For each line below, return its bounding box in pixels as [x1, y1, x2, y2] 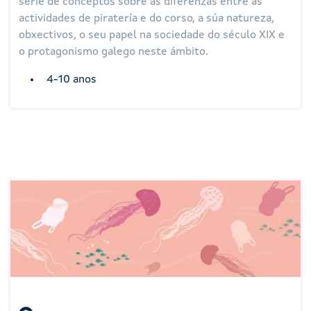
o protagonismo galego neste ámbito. [19, 46, 209, 58]
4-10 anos [47, 74, 97, 85]
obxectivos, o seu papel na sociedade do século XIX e [19, 29, 285, 41]
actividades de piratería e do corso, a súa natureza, [19, 12, 275, 24]
